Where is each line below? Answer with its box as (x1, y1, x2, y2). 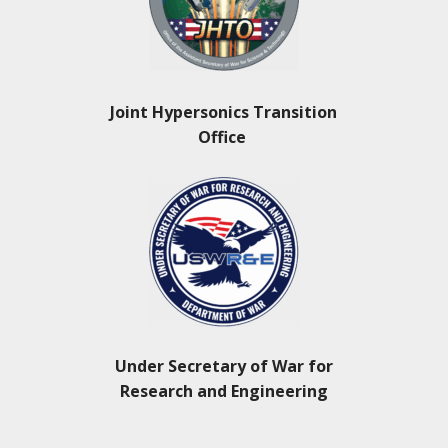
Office (197, 125, 246, 148)
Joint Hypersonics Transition (110, 100, 338, 123)
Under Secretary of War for (114, 354, 333, 377)
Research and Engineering (119, 379, 328, 402)
